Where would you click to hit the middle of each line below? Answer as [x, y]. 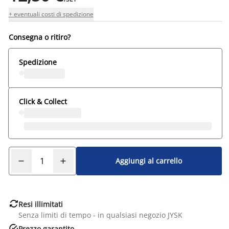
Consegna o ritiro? [39, 37]
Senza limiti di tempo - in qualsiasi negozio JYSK [100, 215]
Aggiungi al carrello [149, 161]
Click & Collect [43, 101]
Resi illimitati [40, 204]
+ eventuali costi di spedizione [51, 14]
